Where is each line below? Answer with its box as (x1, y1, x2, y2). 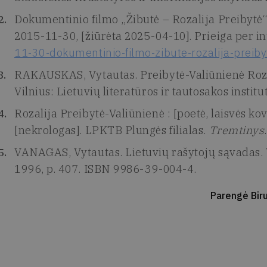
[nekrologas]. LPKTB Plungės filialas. (14, 123, 209, 137)
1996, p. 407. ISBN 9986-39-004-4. (14, 162, 197, 176)
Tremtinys (209, 123, 265, 137)
